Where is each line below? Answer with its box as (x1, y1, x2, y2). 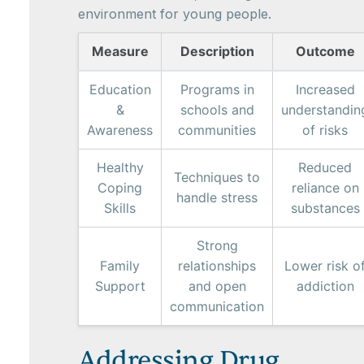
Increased (295, 81, 355, 98)
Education (89, 81, 151, 98)
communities (178, 122, 256, 139)
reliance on (291, 180, 359, 197)
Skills (104, 200, 136, 217)
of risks (302, 122, 348, 139)
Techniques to (174, 169, 260, 186)
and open (188, 278, 246, 295)
